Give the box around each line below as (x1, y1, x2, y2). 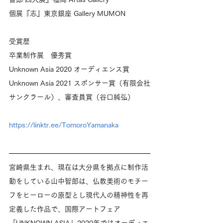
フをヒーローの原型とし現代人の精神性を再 (9, 191, 148, 199)
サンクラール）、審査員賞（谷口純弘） (9, 93, 134, 101)
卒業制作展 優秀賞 (9, 51, 72, 59)
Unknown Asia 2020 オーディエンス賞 (9, 65, 129, 73)
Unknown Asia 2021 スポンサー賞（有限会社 (9, 79, 150, 87)
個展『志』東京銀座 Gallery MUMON (9, 9, 125, 17)
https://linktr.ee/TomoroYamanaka (9, 121, 118, 128)
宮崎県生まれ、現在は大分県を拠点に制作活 (9, 163, 148, 171)
